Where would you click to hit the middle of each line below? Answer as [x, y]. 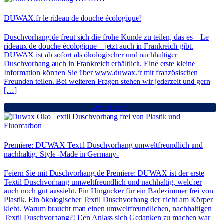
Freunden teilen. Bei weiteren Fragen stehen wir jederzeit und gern [107, 82]
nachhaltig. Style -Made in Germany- [61, 154]
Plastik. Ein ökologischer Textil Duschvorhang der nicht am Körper [108, 199]
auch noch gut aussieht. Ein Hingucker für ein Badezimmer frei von [109, 191]
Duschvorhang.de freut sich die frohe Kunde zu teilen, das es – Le [106, 37]
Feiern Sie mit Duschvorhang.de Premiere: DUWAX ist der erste [104, 173]
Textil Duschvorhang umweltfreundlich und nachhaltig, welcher [103, 182]
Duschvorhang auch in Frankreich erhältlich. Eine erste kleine [99, 64]
